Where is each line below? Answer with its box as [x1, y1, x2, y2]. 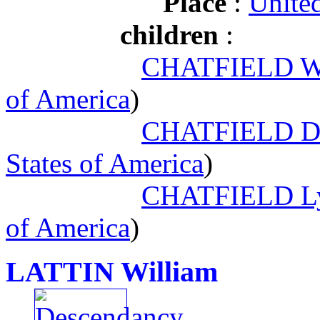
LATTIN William [6, 256, 218, 288]
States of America [6, 148, 204, 179]
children [120, 19, 219, 50]
